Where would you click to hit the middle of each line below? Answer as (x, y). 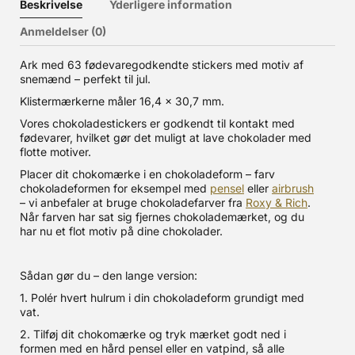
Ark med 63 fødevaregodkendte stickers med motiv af (162, 65)
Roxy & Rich (277, 202)
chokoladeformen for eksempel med (115, 188)
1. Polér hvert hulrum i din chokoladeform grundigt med (162, 298)
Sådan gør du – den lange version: (109, 275)
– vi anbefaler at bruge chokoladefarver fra (133, 202)
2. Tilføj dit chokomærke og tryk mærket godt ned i (153, 334)
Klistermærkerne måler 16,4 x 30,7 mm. (122, 101)
